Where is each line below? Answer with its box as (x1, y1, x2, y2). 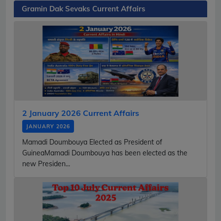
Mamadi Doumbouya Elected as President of (22, 137, 162, 147)
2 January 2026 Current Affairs (22, 108, 139, 118)
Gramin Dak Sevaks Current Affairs (22, 3, 146, 13)
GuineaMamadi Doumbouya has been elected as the (22, 148, 187, 157)
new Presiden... (22, 159, 70, 168)
